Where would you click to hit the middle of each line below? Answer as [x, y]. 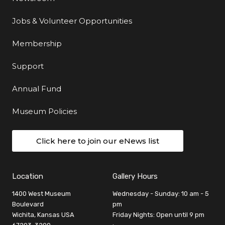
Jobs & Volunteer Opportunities [72, 21]
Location [28, 177]
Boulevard [28, 204]
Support [28, 66]
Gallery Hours [135, 177]
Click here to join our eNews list [98, 141]
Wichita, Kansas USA [43, 215]
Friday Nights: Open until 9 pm [158, 215]
